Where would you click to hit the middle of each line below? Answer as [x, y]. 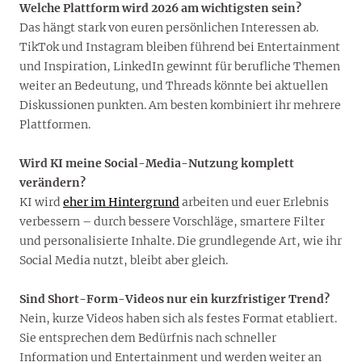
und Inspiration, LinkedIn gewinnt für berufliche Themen [180, 67]
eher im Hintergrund [121, 202]
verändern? [53, 183]
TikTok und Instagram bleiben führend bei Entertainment [180, 47]
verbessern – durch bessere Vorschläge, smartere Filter [172, 222]
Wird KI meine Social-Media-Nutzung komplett [157, 164]
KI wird [41, 202]
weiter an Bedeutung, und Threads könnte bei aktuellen [174, 86]
